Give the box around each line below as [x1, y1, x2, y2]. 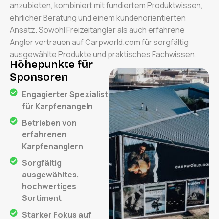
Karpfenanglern [22, 141, 83, 152]
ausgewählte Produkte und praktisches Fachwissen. [10, 49, 197, 60]
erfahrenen [22, 129, 66, 140]
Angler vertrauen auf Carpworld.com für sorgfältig [10, 37, 189, 47]
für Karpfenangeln [22, 101, 93, 111]
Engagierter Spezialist [22, 89, 108, 100]
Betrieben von [22, 117, 77, 128]
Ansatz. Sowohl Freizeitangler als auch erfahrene [10, 24, 185, 35]
